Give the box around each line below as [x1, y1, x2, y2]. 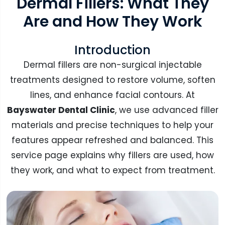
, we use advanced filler [115, 104, 218, 117]
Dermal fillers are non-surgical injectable [23, 59, 202, 71]
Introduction [74, 42, 151, 59]
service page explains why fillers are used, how [11, 149, 214, 162]
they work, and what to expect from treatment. [10, 164, 215, 177]
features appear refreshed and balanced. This [12, 134, 213, 147]
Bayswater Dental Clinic [7, 104, 115, 117]
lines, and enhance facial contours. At [30, 89, 195, 101]
